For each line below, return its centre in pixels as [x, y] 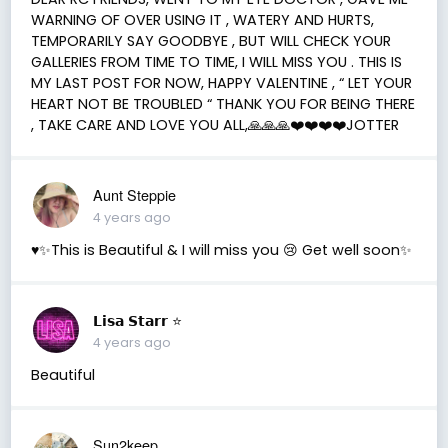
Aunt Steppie [134, 194]
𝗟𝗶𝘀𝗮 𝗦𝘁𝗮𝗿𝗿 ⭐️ [137, 319]
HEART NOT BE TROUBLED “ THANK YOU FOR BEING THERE [222, 103]
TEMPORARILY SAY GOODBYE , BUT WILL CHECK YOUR [210, 40]
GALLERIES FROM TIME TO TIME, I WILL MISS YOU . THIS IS [216, 61]
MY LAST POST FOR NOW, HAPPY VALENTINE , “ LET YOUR [221, 82]
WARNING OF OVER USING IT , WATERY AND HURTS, [202, 19]
